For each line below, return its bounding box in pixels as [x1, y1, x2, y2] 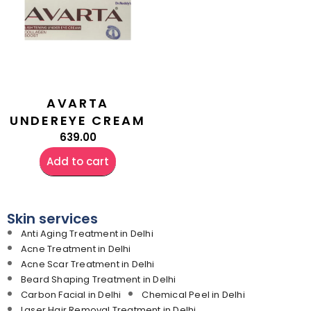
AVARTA [46, 94, 110, 112]
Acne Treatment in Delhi [21, 242, 131, 255]
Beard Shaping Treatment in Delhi [21, 272, 176, 286]
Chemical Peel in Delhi [142, 287, 245, 301]
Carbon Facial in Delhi [21, 287, 121, 301]
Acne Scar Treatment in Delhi [21, 257, 155, 271]
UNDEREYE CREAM [10, 111, 146, 129]
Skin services [7, 208, 98, 228]
